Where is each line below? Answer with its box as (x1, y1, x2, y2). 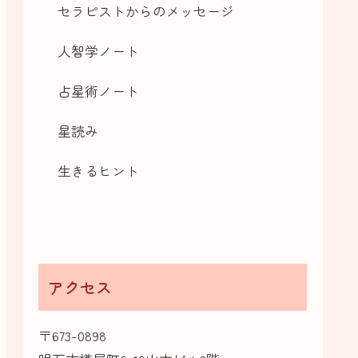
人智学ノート (58, 40, 139, 61)
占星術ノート (58, 80, 139, 101)
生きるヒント (58, 160, 139, 181)
